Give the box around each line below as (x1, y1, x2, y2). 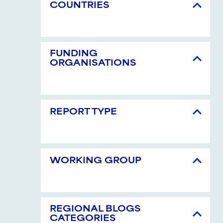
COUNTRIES (50, 1, 110, 10)
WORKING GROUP (50, 157, 141, 165)
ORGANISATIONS (50, 60, 136, 68)
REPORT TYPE (50, 108, 117, 116)
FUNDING (50, 50, 98, 59)
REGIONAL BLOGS (50, 206, 141, 214)
